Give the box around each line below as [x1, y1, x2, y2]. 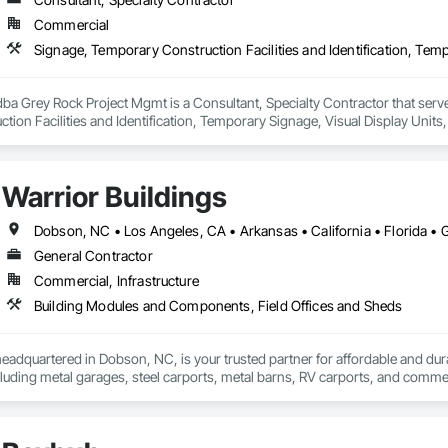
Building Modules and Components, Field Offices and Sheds [33, 297, 403, 315]
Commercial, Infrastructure [33, 272, 199, 290]
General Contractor [33, 247, 153, 265]
